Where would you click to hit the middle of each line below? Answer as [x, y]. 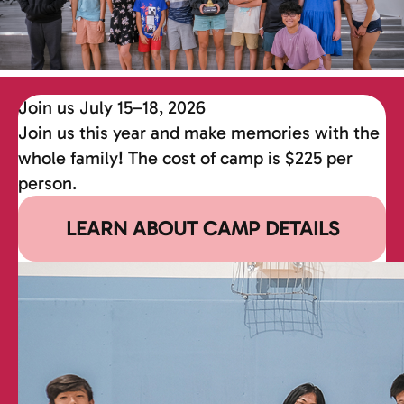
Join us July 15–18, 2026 [112, 107]
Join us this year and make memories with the [199, 132]
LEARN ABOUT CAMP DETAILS [202, 228]
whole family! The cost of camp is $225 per [185, 157]
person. [47, 183]
